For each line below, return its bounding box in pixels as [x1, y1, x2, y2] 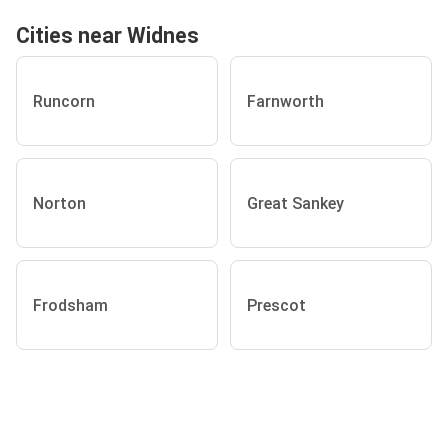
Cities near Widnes [16, 23, 199, 48]
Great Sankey [247, 193, 344, 213]
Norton [33, 193, 86, 213]
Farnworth [247, 91, 324, 111]
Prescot [247, 295, 306, 315]
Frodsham [33, 295, 108, 315]
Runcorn [33, 91, 95, 111]
